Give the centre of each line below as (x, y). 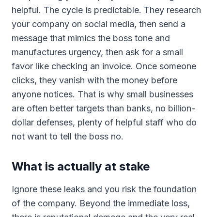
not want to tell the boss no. (68, 136)
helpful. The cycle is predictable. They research (106, 10)
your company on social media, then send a (99, 24)
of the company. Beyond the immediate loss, (101, 203)
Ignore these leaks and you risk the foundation (104, 189)
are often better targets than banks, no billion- (103, 108)
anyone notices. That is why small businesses (102, 94)
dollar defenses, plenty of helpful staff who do (104, 122)
